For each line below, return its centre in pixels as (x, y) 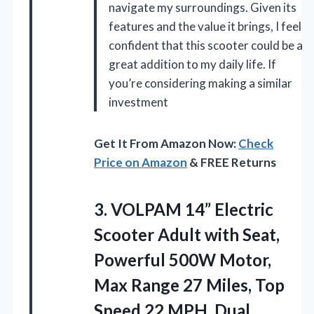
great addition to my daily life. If (192, 64)
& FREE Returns (232, 163)
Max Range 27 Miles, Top (189, 285)
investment (138, 102)
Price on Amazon (141, 163)
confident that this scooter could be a (206, 46)
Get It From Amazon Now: (166, 144)
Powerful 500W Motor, (183, 260)
